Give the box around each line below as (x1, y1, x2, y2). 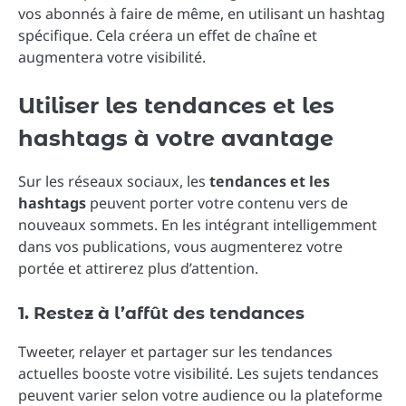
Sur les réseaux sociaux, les (18, 170, 209, 191)
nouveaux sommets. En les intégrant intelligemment (18, 214, 377, 235)
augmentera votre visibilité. (18, 47, 206, 68)
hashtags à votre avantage (18, 125, 333, 152)
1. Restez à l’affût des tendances (18, 302, 304, 324)
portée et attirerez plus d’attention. (18, 257, 258, 278)
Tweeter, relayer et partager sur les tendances (18, 341, 333, 362)
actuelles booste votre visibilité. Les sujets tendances (18, 362, 379, 383)
